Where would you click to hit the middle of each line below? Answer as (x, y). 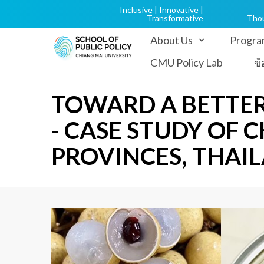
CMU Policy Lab (187, 62)
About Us (172, 40)
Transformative (175, 18)
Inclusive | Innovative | (161, 10)
